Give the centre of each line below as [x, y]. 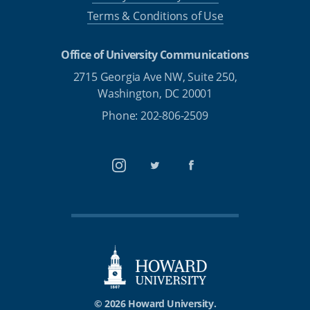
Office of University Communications [155, 55]
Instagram [151, 175]
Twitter [176, 175]
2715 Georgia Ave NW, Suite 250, [155, 77]
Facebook [221, 175]
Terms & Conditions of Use [155, 16]
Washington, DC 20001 [155, 93]
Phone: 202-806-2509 [155, 116]
